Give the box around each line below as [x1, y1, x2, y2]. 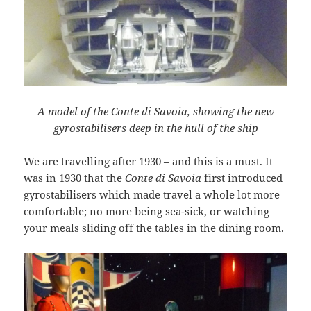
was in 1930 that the [24, 170, 126, 185]
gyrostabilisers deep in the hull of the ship [53, 120, 258, 135]
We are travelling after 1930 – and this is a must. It [24, 153, 274, 168]
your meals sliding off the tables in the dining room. [24, 220, 285, 235]
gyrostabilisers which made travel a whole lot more [24, 187, 280, 201]
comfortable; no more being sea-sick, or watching [24, 203, 270, 218]
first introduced [201, 170, 283, 185]
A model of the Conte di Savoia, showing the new [37, 103, 274, 118]
